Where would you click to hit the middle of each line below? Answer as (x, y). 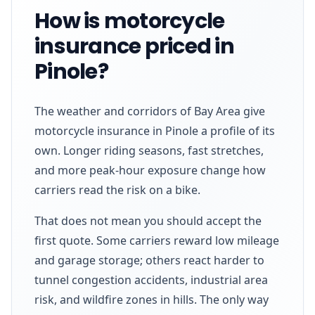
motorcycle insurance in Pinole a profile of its (155, 130)
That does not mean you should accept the (148, 220)
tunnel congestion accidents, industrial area (151, 279)
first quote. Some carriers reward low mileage (157, 240)
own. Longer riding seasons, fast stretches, (149, 150)
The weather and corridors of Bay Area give (150, 111)
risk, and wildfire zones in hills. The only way (152, 299)
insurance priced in (134, 46)
